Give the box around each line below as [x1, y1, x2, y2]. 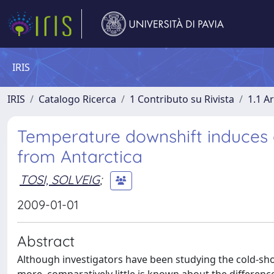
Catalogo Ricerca [39, 92, 116, 106]
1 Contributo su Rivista [130, 92, 234, 106]
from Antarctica [17, 146, 143, 167]
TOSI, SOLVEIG [20, 171, 100, 187]
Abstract [17, 232, 75, 250]
